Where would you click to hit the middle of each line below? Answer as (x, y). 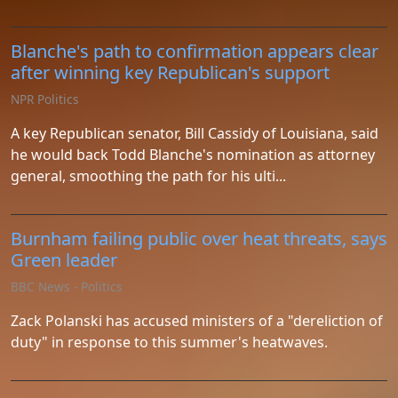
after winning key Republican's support (170, 72)
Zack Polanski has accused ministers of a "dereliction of (197, 321)
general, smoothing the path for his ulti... (148, 176)
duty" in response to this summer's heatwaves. (169, 342)
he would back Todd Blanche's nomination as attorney (193, 155)
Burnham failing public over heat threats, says (199, 239)
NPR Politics (45, 99)
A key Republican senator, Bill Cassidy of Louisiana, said (195, 133)
